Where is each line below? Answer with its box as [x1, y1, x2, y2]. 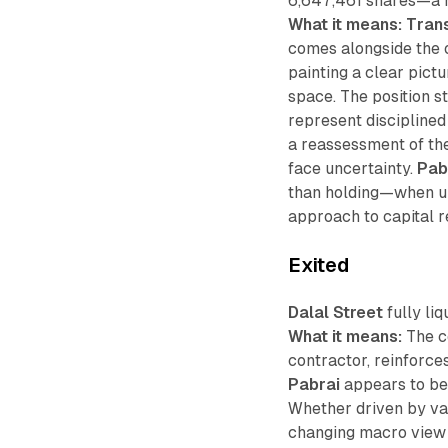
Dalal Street [288, 302, 384, 322]
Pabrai [288, 374, 341, 394]
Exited [288, 253, 350, 276]
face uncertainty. [288, 158, 418, 178]
